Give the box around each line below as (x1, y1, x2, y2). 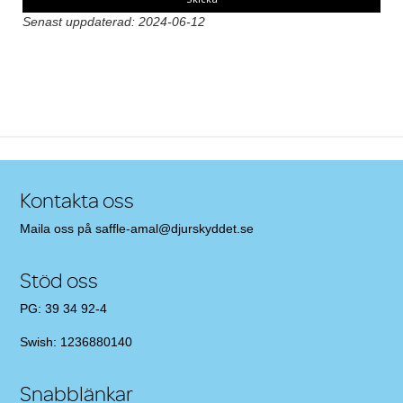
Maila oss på (20, 221, 96, 236)
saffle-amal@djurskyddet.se (95, 221, 258, 236)
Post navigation (22, 63, 159, 91)
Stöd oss (20, 266, 99, 294)
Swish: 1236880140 (20, 335, 133, 349)
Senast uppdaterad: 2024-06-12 (22, 14, 205, 29)
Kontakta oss (20, 186, 135, 214)
